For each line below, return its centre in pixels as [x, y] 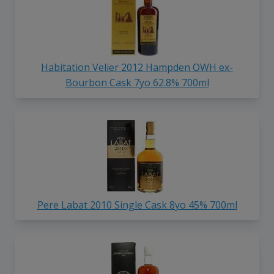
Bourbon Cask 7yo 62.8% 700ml [137, 83]
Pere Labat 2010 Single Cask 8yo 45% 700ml [137, 205]
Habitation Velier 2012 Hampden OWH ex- [137, 68]
